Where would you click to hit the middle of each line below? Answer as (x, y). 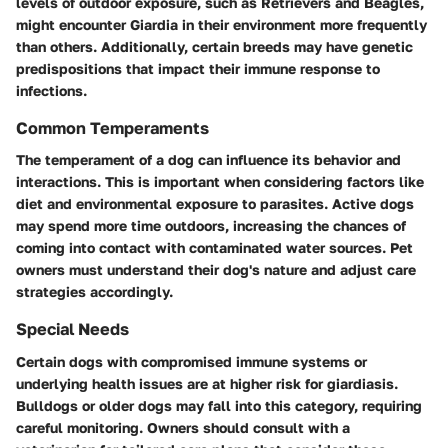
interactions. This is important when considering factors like (220, 182)
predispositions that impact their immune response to (198, 69)
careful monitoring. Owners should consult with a (183, 427)
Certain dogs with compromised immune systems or (191, 361)
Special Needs (72, 329)
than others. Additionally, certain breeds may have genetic (214, 47)
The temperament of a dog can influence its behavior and (208, 160)
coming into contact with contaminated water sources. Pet (214, 248)
